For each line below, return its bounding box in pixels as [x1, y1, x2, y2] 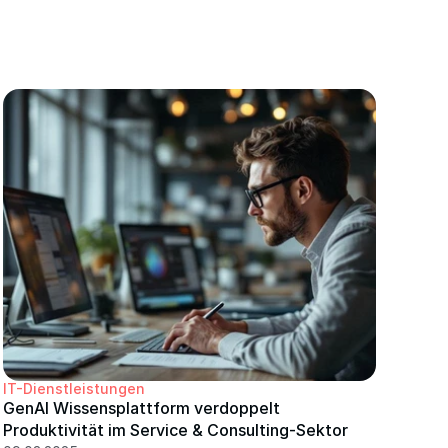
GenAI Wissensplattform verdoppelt [2, 398, 280, 418]
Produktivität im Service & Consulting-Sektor [2, 420, 348, 440]
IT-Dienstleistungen [2, 380, 145, 397]
